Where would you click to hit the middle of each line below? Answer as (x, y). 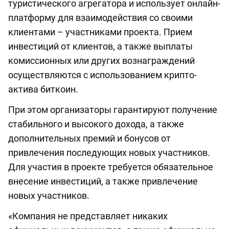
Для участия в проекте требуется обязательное (111, 167)
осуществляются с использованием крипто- (102, 75)
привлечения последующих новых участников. (109, 153)
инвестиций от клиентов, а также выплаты (100, 47)
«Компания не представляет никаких (88, 216)
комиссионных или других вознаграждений (101, 61)
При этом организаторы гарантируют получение (113, 110)
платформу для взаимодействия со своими (100, 18)
